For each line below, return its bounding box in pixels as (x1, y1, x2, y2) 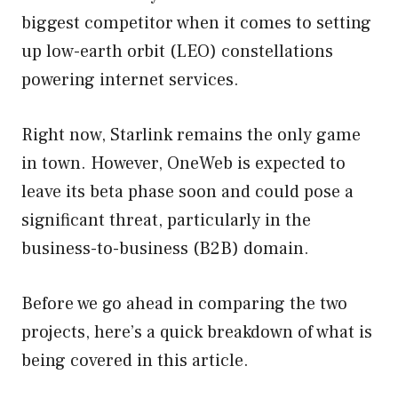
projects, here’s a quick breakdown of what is (21, 320, 372, 344)
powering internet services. (21, 68, 239, 92)
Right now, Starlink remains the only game (21, 123, 361, 147)
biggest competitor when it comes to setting (21, 11, 371, 35)
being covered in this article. (21, 348, 249, 372)
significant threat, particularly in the (21, 208, 311, 232)
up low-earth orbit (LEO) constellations (21, 39, 333, 63)
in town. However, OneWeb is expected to (21, 151, 346, 175)
